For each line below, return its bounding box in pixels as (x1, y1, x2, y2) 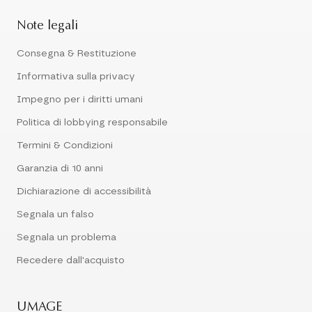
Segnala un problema (17, 233, 116, 242)
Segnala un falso (17, 210, 94, 219)
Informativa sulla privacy (17, 72, 135, 81)
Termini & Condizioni (17, 141, 113, 150)
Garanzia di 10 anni (17, 164, 103, 173)
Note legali (17, 20, 78, 33)
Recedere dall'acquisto (17, 256, 125, 265)
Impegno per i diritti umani (17, 95, 143, 104)
